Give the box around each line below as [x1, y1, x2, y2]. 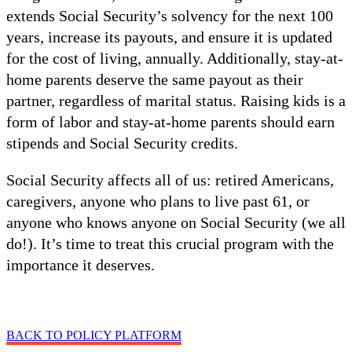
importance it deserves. [6, 256, 155, 274]
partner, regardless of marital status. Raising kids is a [6, 92, 346, 110]
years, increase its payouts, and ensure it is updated [6, 28, 332, 46]
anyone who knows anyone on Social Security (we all [6, 214, 346, 232]
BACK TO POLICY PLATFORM [6, 328, 181, 343]
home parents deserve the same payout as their [6, 71, 303, 89]
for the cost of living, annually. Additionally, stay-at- [6, 49, 343, 68]
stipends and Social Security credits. [6, 134, 238, 152]
